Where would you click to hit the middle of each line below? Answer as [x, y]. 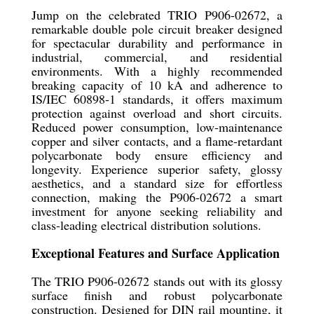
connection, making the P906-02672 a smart [157, 197]
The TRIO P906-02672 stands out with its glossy [157, 281]
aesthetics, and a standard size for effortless [157, 183]
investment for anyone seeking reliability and [157, 211]
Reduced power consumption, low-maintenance [157, 127]
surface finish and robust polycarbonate [157, 295]
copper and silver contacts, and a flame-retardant [157, 141]
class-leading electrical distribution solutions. [146, 225]
